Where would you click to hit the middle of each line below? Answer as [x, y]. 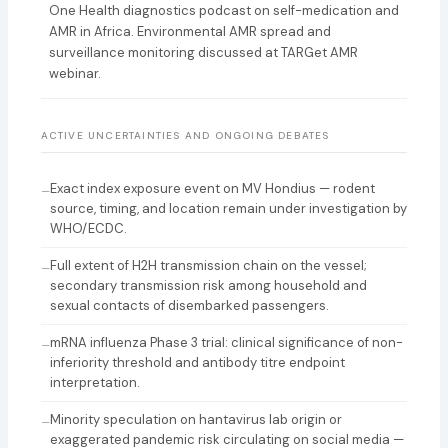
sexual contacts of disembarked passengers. [189, 305]
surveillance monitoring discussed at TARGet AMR [203, 52]
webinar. [74, 73]
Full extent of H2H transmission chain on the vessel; [208, 265]
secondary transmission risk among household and [208, 285]
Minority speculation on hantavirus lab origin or [195, 419]
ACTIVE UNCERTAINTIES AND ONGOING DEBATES [185, 136]
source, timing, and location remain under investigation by [228, 208]
